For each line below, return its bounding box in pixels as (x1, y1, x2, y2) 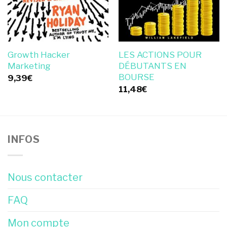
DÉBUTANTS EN (118, 61, 186, 71)
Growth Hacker (7, 50, 70, 60)
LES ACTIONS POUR (118, 50, 202, 60)
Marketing (7, 61, 51, 71)
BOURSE (118, 72, 155, 83)
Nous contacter (8, 171, 83, 183)
